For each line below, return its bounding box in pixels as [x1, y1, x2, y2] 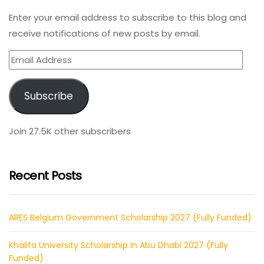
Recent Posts [9, 167, 82, 184]
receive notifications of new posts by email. [9, 27, 200, 39]
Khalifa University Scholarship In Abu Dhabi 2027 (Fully [9, 239, 228, 252]
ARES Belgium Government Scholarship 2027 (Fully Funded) [9, 212, 252, 224]
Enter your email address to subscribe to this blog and [9, 11, 246, 24]
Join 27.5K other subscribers [9, 125, 131, 138]
